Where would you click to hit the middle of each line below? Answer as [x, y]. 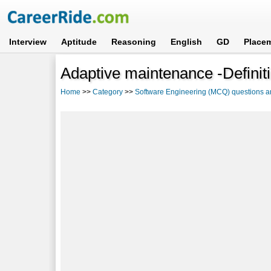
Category [108, 92]
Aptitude [79, 42]
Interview [28, 42]
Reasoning [134, 42]
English [187, 42]
